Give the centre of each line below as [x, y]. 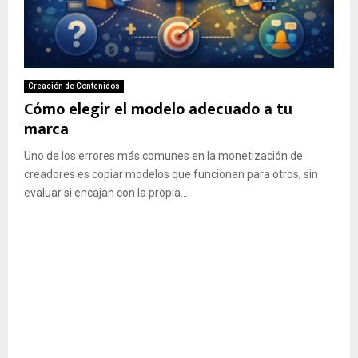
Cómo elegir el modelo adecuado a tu [158, 109]
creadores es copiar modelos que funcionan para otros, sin [171, 174]
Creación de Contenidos [74, 86]
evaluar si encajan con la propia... [106, 192]
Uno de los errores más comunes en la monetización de [163, 155]
